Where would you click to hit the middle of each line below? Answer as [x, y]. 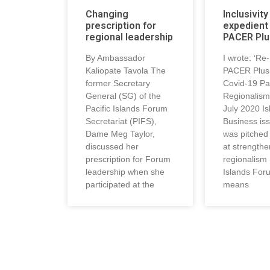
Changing [107, 14]
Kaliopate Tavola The [126, 70]
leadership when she [125, 171]
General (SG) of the [123, 96]
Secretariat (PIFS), [121, 121]
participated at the [120, 184]
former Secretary [118, 83]
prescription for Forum [128, 159]
